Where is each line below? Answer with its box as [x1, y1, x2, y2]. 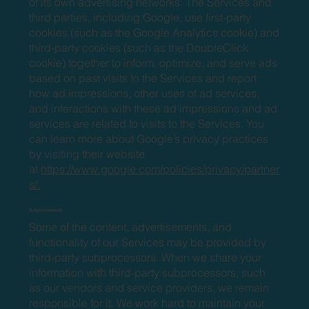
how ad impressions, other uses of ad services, [29, 86, 260, 100]
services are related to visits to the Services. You [29, 116, 265, 130]
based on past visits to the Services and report [29, 70, 257, 85]
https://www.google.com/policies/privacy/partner [41, 161, 280, 176]
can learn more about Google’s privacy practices [29, 131, 269, 146]
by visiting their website [29, 146, 146, 161]
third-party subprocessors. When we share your [29, 250, 262, 264]
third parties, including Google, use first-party [29, 10, 252, 24]
